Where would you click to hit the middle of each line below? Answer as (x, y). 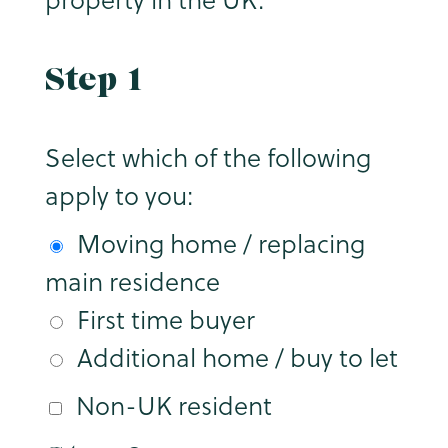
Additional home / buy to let (237, 358)
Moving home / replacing (220, 244)
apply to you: (118, 196)
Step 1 (94, 78)
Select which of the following (207, 158)
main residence (132, 282)
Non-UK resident (173, 406)
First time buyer (165, 320)
